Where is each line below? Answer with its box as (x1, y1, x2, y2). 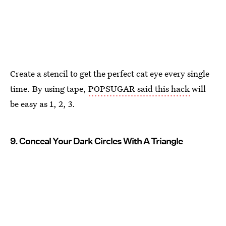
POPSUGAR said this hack (88, 83, 190, 95)
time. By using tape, (10, 83, 88, 95)
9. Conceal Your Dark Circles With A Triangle (10, 136, 183, 147)
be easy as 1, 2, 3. (10, 98, 75, 110)
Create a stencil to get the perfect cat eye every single (10, 68, 209, 80)
